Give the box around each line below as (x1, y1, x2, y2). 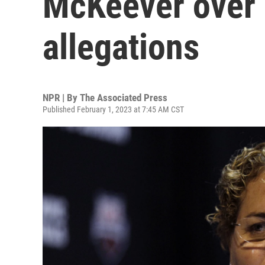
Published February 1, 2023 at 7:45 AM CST (43, 105, 184, 114)
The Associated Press (80, 92, 167, 104)
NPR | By (43, 92, 80, 104)
